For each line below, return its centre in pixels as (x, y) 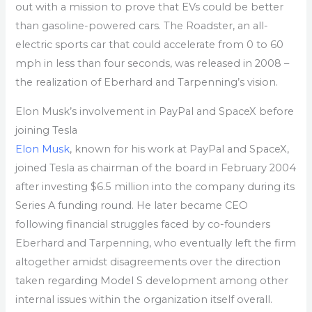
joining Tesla (47, 130)
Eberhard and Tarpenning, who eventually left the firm (156, 243)
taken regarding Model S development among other (152, 280)
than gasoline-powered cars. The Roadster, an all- (142, 26)
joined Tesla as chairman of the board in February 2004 (156, 167)
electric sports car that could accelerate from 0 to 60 (150, 45)
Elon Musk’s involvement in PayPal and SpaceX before (155, 111)
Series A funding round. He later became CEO (132, 205)
